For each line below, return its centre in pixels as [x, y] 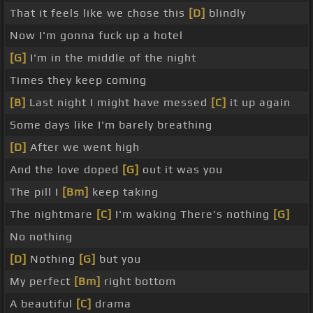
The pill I [36, 192]
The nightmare [53, 214]
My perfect [42, 282]
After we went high [83, 147]
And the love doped [66, 170]
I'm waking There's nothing [192, 214]
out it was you [181, 170]
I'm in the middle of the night [111, 58]
